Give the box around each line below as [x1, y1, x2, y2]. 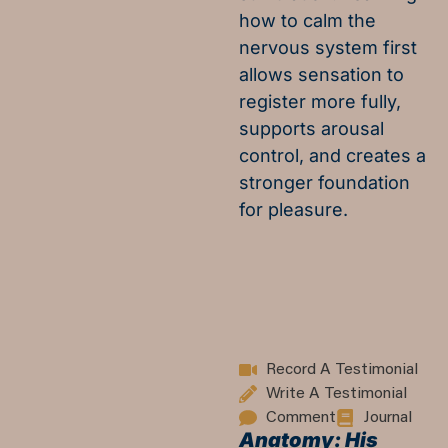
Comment [266, 409, 337, 426]
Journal [363, 409, 412, 426]
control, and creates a [238, 145, 426, 167]
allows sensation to [238, 64, 404, 86]
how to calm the [238, 10, 376, 32]
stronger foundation [238, 172, 410, 194]
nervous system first [238, 37, 417, 59]
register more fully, [238, 91, 401, 113]
